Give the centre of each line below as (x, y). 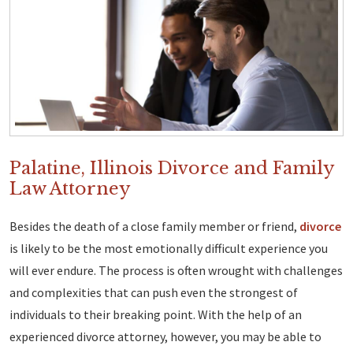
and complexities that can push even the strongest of (154, 293)
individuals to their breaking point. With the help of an (156, 315)
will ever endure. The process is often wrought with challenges (176, 271)
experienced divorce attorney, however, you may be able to (165, 337)
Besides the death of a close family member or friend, (154, 227)
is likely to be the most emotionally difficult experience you (169, 249)
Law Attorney (70, 189)
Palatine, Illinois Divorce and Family (172, 169)
